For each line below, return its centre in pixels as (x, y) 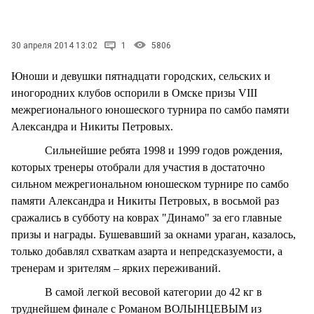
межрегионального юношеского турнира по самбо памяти (150, 109)
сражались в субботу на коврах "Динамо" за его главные (146, 217)
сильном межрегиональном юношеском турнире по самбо (150, 184)
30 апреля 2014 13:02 (54, 45)
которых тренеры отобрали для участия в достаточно (138, 167)
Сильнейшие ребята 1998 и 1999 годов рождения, (147, 150)
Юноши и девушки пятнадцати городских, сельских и (141, 76)
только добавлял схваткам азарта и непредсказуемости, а (147, 251)
